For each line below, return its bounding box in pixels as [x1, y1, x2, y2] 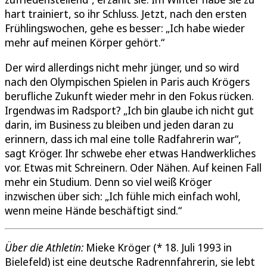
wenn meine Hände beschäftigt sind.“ [5, 203, 182, 218]
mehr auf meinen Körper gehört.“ [5, 35, 164, 50]
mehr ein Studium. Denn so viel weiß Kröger [5, 175, 212, 190]
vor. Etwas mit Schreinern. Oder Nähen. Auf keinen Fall [5, 160, 262, 175]
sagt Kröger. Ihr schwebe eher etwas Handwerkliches [5, 146, 256, 161]
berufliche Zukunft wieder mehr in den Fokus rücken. [5, 89, 254, 104]
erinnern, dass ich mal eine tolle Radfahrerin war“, [5, 132, 241, 147]
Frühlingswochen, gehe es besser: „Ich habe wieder [5, 21, 245, 36]
